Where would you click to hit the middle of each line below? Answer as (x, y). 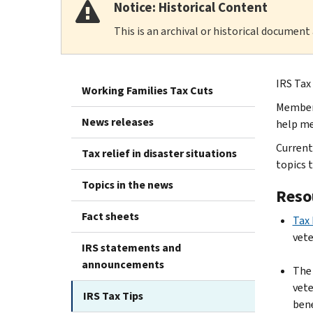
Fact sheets (110, 216)
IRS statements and (131, 247)
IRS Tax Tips (113, 296)
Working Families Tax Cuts (147, 90)
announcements (123, 264)
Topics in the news (128, 184)
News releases (118, 122)
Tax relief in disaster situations (159, 153)
